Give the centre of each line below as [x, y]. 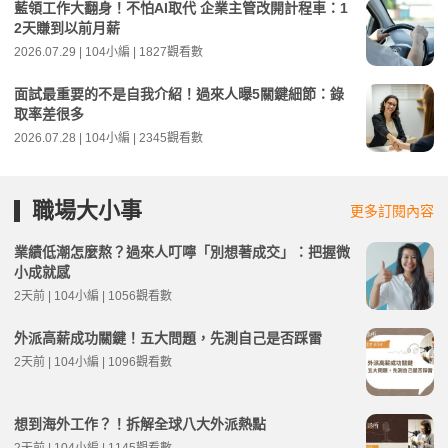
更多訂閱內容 [392, 211]
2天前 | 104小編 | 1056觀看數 [93, 296]
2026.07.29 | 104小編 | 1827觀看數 [108, 52]
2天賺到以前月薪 [67, 28]
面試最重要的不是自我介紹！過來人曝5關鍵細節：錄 [179, 94]
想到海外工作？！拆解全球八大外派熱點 [140, 424]
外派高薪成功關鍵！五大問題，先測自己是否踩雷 [168, 338]
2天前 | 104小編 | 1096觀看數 [93, 362]
